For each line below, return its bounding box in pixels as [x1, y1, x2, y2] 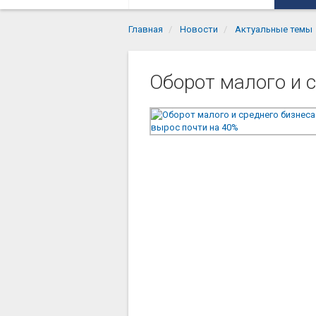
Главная [128, 23, 163, 35]
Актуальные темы [235, 23, 312, 35]
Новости [180, 23, 218, 35]
